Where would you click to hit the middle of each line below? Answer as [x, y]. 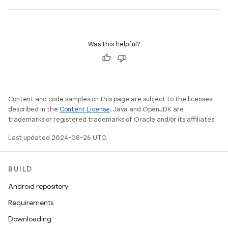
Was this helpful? [114, 44]
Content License [85, 109]
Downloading [30, 219]
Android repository [38, 186]
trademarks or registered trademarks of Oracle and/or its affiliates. [112, 119]
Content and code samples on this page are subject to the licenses [110, 99]
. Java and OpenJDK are [147, 109]
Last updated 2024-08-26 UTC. [58, 138]
